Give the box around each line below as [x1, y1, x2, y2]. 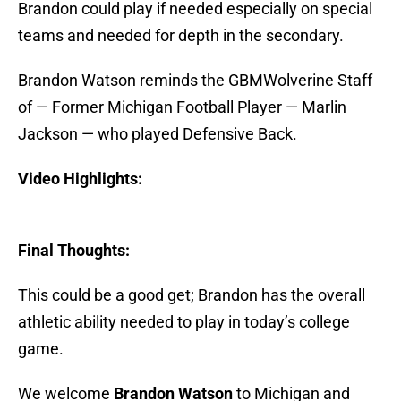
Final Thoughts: [18, 241, 130, 260]
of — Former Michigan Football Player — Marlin [18, 98, 346, 117]
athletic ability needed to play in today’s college [18, 312, 350, 332]
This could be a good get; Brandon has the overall [18, 286, 365, 305]
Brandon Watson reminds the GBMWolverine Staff [18, 71, 372, 90]
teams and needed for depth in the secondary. [18, 26, 344, 46]
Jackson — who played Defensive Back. [18, 124, 297, 144]
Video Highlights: [18, 169, 142, 189]
